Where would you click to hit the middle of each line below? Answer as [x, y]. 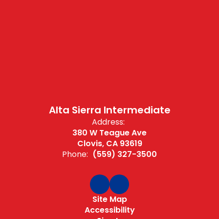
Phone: [75, 154]
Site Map [109, 199]
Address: [108, 122]
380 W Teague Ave [109, 132]
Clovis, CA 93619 [109, 143]
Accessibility [109, 210]
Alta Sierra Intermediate [109, 110]
